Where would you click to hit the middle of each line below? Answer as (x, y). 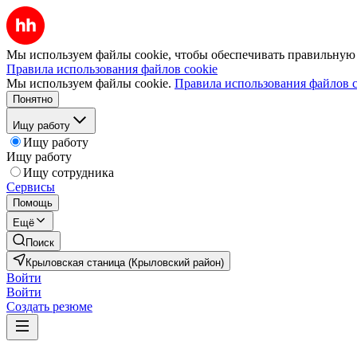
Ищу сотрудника (69, 173)
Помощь (33, 203)
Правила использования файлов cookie (112, 69)
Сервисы (31, 187)
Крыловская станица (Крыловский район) (125, 263)
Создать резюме (49, 306)
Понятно (33, 99)
